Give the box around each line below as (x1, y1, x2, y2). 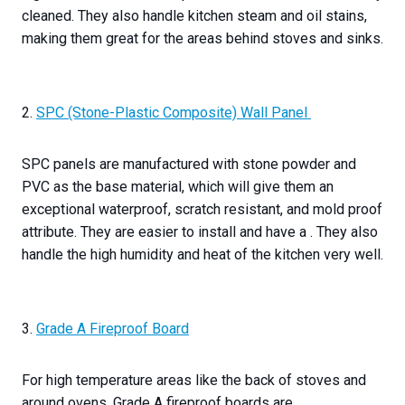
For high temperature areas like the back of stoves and (22, 372, 366, 390)
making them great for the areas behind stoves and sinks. (22, 30, 383, 48)
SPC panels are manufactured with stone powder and (22, 155, 356, 174)
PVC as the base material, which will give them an (22, 178, 334, 196)
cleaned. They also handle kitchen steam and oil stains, (22, 7, 367, 25)
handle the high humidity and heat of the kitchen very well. (22, 246, 383, 264)
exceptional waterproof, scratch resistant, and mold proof (22, 201, 382, 219)
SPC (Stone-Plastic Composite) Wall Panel (36, 104, 311, 122)
